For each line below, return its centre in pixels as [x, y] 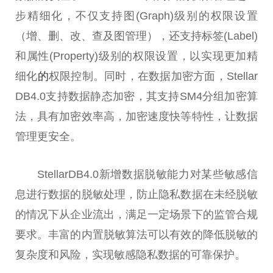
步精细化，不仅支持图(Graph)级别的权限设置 [136, 16]
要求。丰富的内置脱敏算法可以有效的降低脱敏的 [136, 234]
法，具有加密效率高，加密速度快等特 [109, 116]
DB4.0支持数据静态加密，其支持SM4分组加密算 [136, 96]
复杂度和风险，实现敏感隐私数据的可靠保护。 [130, 254]
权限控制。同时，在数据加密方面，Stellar [153, 76]
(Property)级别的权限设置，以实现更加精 [154, 56]
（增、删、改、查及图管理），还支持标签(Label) [136, 36]
